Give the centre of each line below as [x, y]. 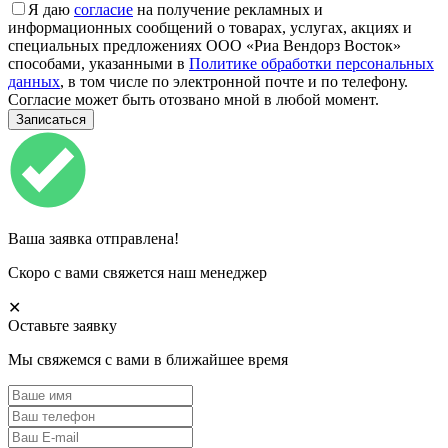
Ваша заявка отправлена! [93, 238]
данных [34, 81]
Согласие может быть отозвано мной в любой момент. [193, 99]
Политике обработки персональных [311, 63]
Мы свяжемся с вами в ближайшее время [148, 359]
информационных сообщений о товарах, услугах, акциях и [210, 27]
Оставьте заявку [62, 325]
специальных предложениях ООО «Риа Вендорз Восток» [204, 45]
